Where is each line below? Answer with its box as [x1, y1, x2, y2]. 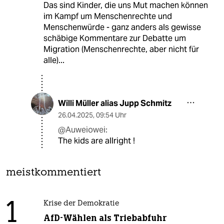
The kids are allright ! [58, 135, 135, 146]
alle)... [43, 54, 64, 65]
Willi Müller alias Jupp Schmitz [58, 97, 171, 108]
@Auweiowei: [58, 124, 107, 135]
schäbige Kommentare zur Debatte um [43, 32, 186, 43]
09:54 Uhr [96, 110, 126, 119]
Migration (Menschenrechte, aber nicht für [43, 43, 199, 54]
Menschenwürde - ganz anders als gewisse [43, 21, 201, 32]
